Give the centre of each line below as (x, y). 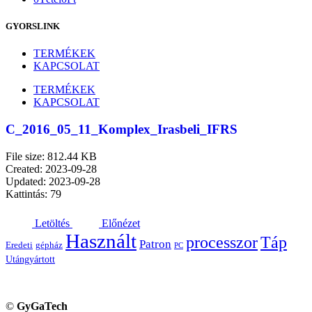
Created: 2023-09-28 (51, 169)
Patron (155, 244)
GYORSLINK (33, 26)
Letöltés (52, 223)
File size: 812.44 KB (51, 156)
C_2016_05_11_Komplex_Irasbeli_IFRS (122, 130)
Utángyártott (30, 259)
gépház (49, 245)
